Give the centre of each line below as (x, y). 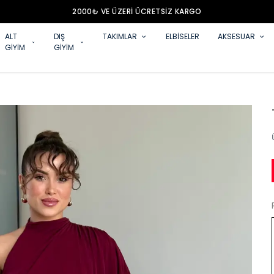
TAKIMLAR (120, 36)
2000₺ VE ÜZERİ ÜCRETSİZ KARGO (137, 11)
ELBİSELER (183, 36)
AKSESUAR (237, 36)
